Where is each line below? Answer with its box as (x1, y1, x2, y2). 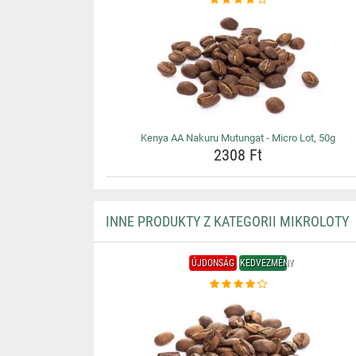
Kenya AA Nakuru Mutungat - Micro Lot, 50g (141, 132, 336, 144)
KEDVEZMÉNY (240, 257, 294, 269)
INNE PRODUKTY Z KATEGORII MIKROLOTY (105, 213, 349, 230)
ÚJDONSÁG (192, 257, 235, 269)
